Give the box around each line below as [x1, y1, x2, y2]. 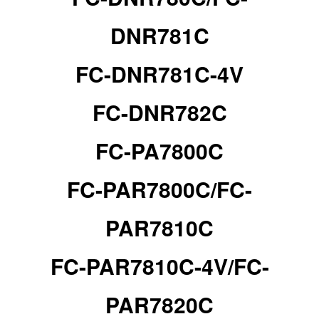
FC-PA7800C [95, 135, 224, 167]
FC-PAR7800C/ [67, 174, 216, 205]
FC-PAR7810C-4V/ [50, 251, 234, 282]
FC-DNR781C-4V [75, 58, 244, 90]
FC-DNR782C [92, 97, 227, 128]
